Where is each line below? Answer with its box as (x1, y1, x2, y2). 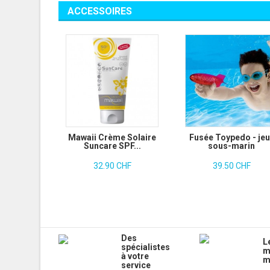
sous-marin (208, 141, 255, 151)
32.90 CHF (93, 161, 131, 171)
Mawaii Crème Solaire (68, 133, 156, 143)
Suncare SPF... (83, 141, 141, 151)
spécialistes (121, 242, 170, 253)
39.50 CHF (212, 161, 251, 171)
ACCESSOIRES (67, 5, 132, 17)
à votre (121, 251, 149, 262)
